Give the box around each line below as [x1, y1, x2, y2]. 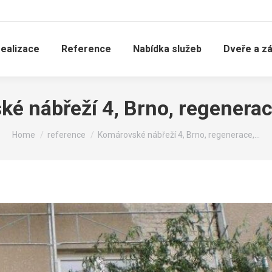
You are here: [12, 124, 66, 135]
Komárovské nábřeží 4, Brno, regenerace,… [98, 130, 260, 140]
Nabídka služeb [133, 43, 202, 55]
